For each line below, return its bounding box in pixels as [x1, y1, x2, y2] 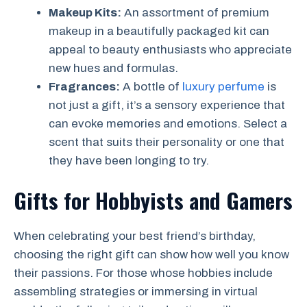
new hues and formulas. [49, 62, 178, 75]
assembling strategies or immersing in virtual [14, 284, 258, 298]
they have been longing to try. [49, 154, 209, 168]
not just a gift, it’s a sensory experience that [49, 99, 285, 112]
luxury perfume [182, 80, 265, 94]
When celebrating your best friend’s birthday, [14, 229, 256, 243]
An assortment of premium [121, 6, 269, 20]
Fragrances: [49, 80, 120, 94]
